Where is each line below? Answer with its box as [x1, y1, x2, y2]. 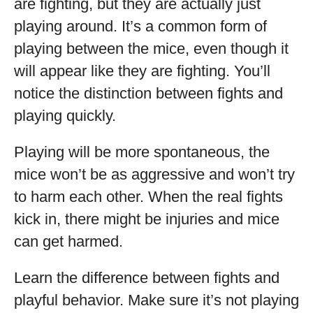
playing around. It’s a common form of [14, 17, 267, 35]
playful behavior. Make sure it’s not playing [14, 291, 299, 309]
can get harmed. [14, 233, 123, 250]
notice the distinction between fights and [14, 85, 283, 102]
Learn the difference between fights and [14, 269, 279, 286]
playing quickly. [14, 107, 116, 124]
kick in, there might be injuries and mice [14, 210, 279, 228]
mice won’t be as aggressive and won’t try [14, 166, 295, 183]
